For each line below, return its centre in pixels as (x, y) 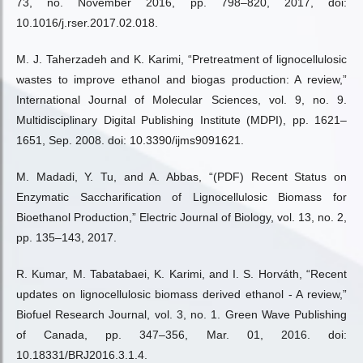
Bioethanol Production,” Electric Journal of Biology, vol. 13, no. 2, (181, 217)
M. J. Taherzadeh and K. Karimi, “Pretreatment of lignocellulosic (181, 59)
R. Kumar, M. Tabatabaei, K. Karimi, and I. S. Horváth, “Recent (181, 274)
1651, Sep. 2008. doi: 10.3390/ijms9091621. (130, 140)
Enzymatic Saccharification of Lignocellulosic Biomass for (181, 197)
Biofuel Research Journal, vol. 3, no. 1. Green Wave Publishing (181, 314)
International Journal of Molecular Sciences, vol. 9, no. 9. (181, 100)
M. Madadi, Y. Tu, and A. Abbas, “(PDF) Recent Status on (181, 177)
